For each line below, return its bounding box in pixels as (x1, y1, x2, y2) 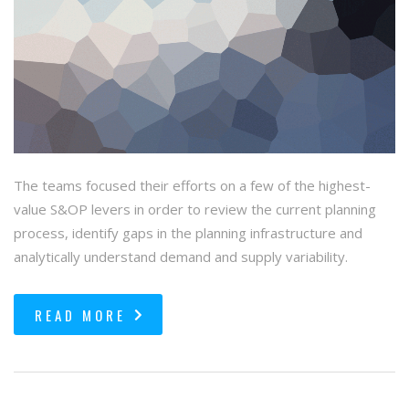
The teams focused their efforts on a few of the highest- (14, 176, 371, 195)
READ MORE (35, 305, 126, 326)
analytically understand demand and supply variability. (14, 247, 348, 267)
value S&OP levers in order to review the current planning (14, 200, 376, 219)
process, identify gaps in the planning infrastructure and (14, 224, 362, 243)
